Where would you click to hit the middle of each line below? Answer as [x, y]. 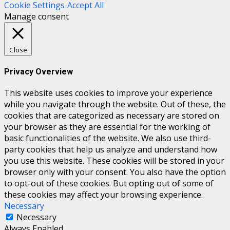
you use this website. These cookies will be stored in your [114, 161]
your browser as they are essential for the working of [107, 127]
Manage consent [36, 16]
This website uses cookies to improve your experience [108, 93]
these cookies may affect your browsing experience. [103, 195]
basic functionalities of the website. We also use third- [108, 138]
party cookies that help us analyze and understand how [111, 150]
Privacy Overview [39, 71]
